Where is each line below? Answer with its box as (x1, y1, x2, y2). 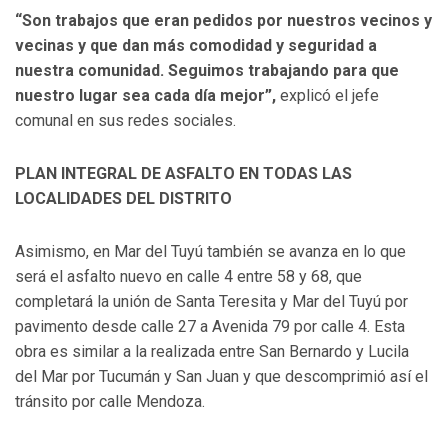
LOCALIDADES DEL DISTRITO (15, 189, 232, 209)
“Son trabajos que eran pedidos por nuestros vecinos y (15, 11, 432, 31)
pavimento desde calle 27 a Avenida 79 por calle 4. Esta (15, 317, 405, 337)
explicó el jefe (276, 86, 379, 106)
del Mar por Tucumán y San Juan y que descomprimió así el (15, 367, 428, 387)
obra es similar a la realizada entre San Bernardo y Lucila (15, 342, 409, 362)
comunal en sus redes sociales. (15, 111, 236, 131)
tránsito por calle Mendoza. (15, 392, 205, 412)
